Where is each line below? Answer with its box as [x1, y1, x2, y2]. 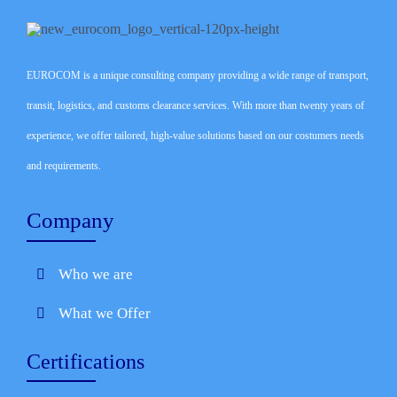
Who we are [58, 266, 133, 283]
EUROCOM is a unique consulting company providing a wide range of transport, [26, 69, 369, 82]
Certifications [26, 349, 144, 373]
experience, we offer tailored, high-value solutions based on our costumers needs [26, 129, 364, 142]
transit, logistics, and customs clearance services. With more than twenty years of [26, 99, 364, 112]
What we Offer [58, 305, 151, 322]
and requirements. [26, 160, 101, 172]
